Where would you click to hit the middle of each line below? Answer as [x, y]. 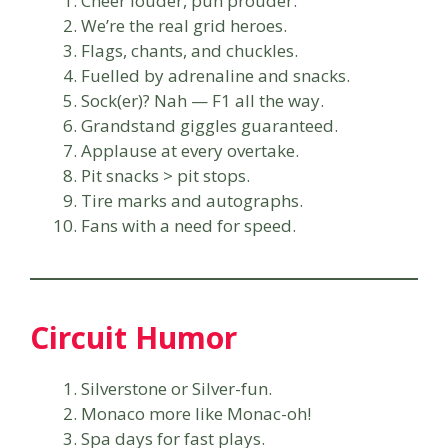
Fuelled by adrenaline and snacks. [215, 75]
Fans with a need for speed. [188, 225]
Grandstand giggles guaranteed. [209, 125]
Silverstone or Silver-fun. [176, 388]
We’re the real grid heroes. [184, 25]
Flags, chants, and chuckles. [189, 50]
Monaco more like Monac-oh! [196, 413]
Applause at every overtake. [190, 150]
